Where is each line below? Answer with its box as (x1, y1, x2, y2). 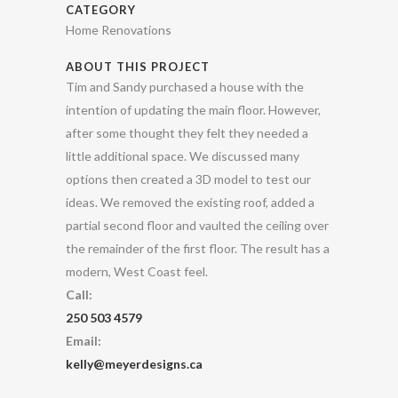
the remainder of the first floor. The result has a (66, 241, 330, 257)
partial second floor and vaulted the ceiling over (66, 218, 329, 234)
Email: (66, 333, 101, 349)
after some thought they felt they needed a (66, 125, 308, 141)
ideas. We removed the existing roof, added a (66, 195, 314, 211)
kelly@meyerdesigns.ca (66, 356, 203, 372)
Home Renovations (66, 22, 171, 38)
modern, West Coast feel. (66, 264, 208, 280)
